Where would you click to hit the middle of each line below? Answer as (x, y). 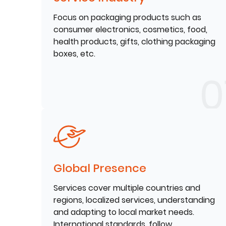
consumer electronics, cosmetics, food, (131, 30)
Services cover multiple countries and (127, 188)
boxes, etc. (75, 54)
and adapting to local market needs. (124, 212)
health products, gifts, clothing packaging (135, 42)
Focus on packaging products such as (128, 17)
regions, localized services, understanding (134, 200)
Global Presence (100, 168)
